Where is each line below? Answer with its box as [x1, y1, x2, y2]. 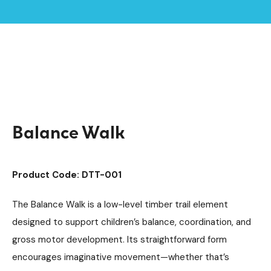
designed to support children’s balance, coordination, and [12, 216, 251, 228]
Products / [45, 11, 93, 24]
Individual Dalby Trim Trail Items [12, 43, 157, 56]
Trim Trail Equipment [125, 25, 220, 38]
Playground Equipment [12, 25, 117, 38]
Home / [12, 11, 45, 24]
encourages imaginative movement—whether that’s [12, 251, 229, 263]
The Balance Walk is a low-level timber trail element [12, 198, 228, 211]
